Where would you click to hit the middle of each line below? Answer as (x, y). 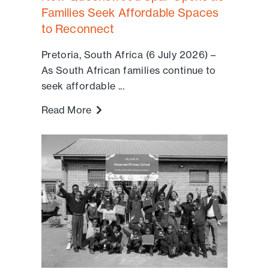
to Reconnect (78, 29)
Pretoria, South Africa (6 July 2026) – (128, 55)
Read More (69, 110)
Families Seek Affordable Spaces (130, 13)
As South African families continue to (128, 71)
